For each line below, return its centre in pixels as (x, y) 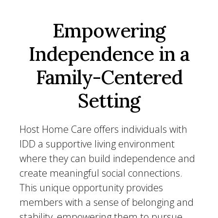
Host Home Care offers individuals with (103, 129)
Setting (109, 100)
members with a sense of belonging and (107, 202)
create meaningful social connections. (101, 173)
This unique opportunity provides (91, 188)
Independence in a (109, 54)
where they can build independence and (107, 158)
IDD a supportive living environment (97, 144)
